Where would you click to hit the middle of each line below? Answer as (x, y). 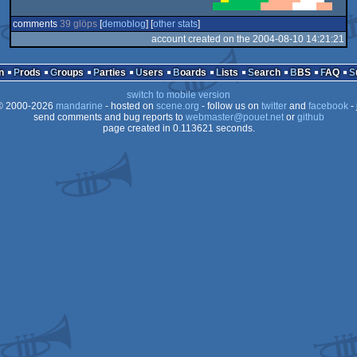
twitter (274, 106)
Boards (193, 73)
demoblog (124, 24)
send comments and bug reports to (109, 117)
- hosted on (129, 106)
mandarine (79, 106)
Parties (112, 73)
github (310, 117)
